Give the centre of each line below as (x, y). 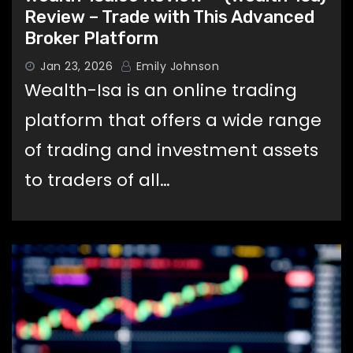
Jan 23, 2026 (76, 66)
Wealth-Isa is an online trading (161, 90)
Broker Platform (91, 38)
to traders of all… (97, 180)
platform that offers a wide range (173, 120)
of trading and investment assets (171, 150)
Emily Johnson (176, 66)
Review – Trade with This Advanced (169, 17)
